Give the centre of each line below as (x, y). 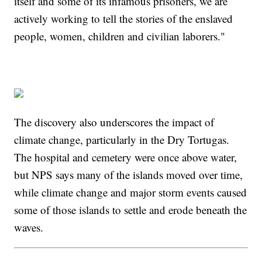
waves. (29, 227)
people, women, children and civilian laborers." (120, 36)
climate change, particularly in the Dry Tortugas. (122, 140)
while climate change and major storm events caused (131, 192)
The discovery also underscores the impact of (114, 122)
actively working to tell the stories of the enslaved (124, 19)
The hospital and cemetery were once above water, (126, 157)
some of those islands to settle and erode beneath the (131, 210)
